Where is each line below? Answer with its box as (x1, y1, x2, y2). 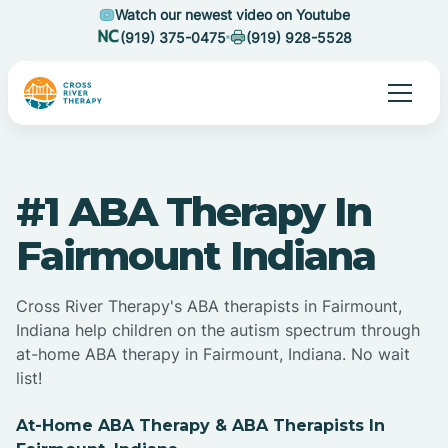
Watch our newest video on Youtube (114, 6, 350, 23)
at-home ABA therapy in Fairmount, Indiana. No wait (16, 344, 410, 365)
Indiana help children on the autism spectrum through (16, 320, 420, 341)
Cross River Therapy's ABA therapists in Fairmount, (16, 296, 402, 317)
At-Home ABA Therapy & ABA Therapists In (16, 416, 385, 436)
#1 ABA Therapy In (16, 187, 371, 237)
